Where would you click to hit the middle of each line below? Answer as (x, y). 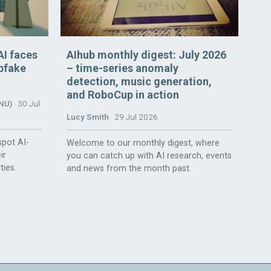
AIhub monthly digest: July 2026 (147, 54)
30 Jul (26, 103)
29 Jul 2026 (134, 116)
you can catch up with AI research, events (149, 155)
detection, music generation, (139, 81)
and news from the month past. (129, 168)
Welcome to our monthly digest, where (143, 143)
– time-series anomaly (123, 68)
